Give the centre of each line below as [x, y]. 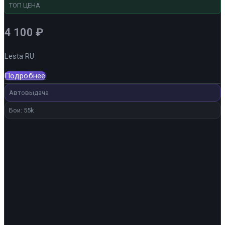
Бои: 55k [22, 110]
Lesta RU [19, 56]
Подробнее [25, 76]
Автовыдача [29, 92]
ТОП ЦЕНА [25, 5]
